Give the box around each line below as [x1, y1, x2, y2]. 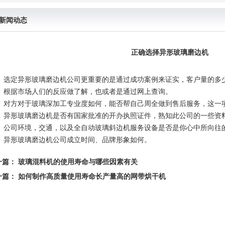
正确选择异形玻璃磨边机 [131, 49, 208, 56]
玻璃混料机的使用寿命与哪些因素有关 [18, 158, 138, 166]
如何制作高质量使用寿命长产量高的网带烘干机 [16, 173, 166, 180]
